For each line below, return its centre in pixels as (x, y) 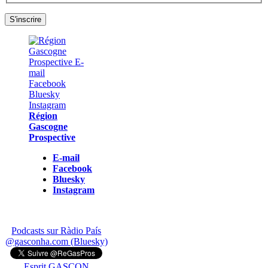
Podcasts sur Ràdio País (57, 230)
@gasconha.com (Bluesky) (56, 241)
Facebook (72, 168)
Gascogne (48, 126)
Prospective (52, 137)
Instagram (74, 190)
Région (43, 115)
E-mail (66, 157)
